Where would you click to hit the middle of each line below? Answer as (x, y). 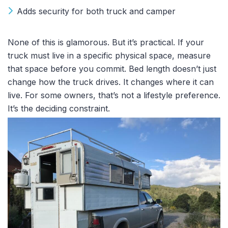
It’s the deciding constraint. (59, 109)
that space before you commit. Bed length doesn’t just (112, 69)
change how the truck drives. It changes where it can (111, 82)
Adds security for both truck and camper (96, 11)
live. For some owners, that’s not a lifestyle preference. (114, 95)
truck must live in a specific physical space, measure (109, 56)
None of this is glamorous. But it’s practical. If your (106, 42)
